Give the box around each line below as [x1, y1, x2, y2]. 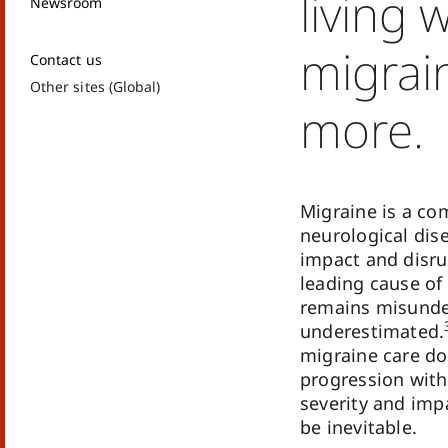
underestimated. [300, 319, 445, 343]
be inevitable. [300, 415, 418, 439]
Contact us [30, 50, 102, 69]
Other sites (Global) [30, 77, 161, 96]
